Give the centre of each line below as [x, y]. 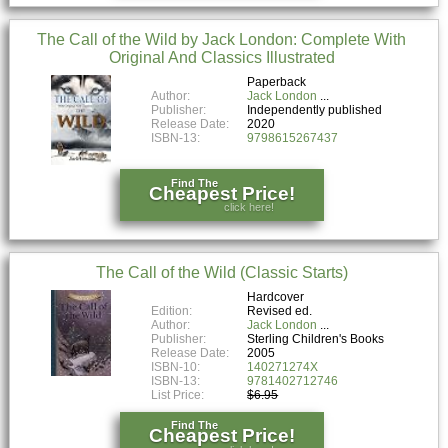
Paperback [277, 81]
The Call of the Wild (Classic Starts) [221, 272]
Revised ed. [280, 310]
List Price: [179, 394]
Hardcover [276, 296]
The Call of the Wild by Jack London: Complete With [222, 40]
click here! [248, 207]
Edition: [172, 310]
